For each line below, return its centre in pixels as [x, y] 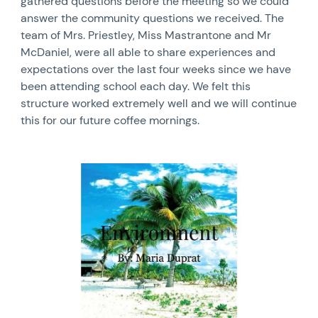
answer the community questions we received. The [153, 18]
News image [52, 169]
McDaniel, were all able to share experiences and [148, 52]
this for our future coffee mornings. [110, 120]
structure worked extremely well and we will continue [159, 103]
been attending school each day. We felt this [136, 86]
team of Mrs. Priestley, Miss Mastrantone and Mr [146, 35]
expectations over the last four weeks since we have [156, 69]
